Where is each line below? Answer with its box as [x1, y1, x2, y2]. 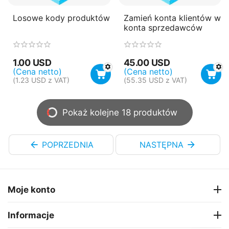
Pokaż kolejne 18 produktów [62, 107, 177, 118]
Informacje [8, 210, 54, 220]
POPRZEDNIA [41, 140, 94, 150]
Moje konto [8, 184, 55, 195]
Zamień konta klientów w [123, 13, 221, 24]
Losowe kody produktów [13, 13, 110, 24]
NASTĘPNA [140, 140, 184, 150]
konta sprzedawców [123, 22, 202, 33]
